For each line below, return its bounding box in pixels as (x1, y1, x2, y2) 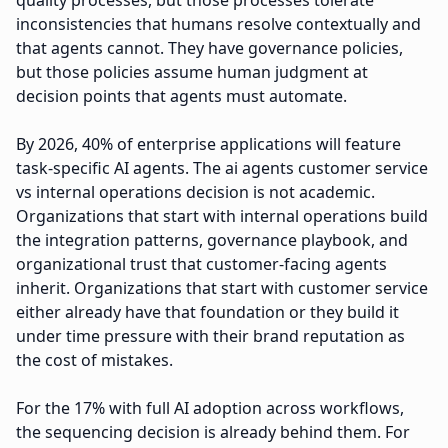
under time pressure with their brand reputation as (16, 325, 405, 347)
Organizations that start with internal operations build (16, 205, 428, 227)
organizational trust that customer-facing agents (16, 253, 387, 275)
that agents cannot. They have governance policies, (16, 37, 403, 59)
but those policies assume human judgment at (16, 61, 368, 83)
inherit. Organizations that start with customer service (16, 277, 428, 299)
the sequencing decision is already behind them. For (16, 421, 410, 443)
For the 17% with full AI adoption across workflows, (16, 397, 404, 419)
